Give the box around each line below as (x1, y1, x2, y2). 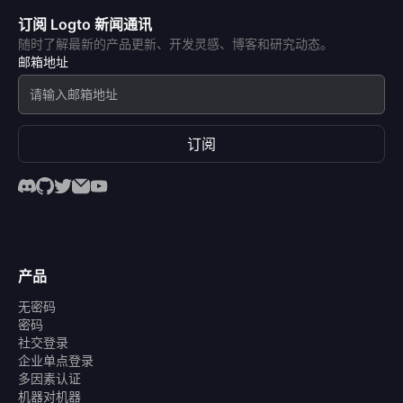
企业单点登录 (18, 353, 94, 369)
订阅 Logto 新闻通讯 (18, 15, 152, 34)
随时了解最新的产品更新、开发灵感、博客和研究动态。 (18, 36, 333, 52)
